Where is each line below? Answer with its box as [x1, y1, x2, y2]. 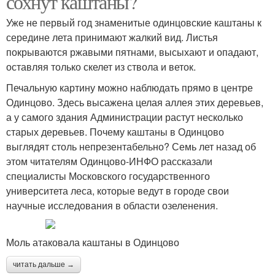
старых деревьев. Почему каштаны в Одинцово [6, 125, 224, 139]
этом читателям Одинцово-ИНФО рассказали [6, 154, 212, 168]
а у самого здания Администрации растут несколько [6, 110, 243, 124]
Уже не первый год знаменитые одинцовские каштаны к [6, 15, 261, 29]
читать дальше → [13, 260, 74, 269]
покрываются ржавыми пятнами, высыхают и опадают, [6, 45, 258, 59]
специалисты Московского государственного [6, 169, 210, 183]
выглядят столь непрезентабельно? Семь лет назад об [6, 139, 256, 153]
